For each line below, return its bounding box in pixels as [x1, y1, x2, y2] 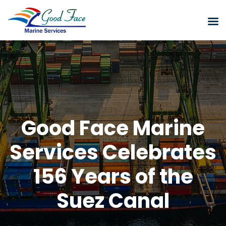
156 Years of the [33, 162, 193, 191]
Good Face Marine [21, 114, 205, 142]
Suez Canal [56, 187, 169, 215]
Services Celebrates [10, 138, 216, 166]
